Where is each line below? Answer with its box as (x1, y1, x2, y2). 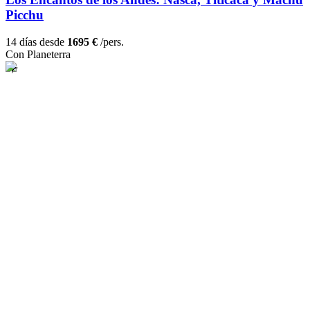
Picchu (6, 8, 44, 23)
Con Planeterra (6, 48, 71, 61)
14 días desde (6, 36, 67, 48)
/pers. (98, 36, 124, 48)
